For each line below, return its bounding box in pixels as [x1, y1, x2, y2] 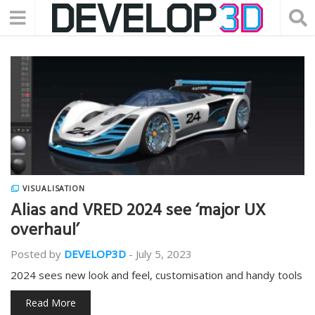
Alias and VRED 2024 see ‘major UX [11, 196, 266, 229]
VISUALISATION [22, 184, 86, 193]
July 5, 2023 [136, 247, 192, 261]
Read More [25, 296, 76, 309]
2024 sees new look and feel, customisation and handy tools [11, 268, 302, 282]
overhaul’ [11, 216, 79, 248]
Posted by [11, 247, 61, 261]
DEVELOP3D [64, 247, 126, 261]
